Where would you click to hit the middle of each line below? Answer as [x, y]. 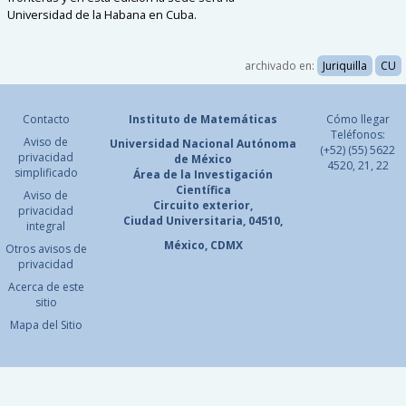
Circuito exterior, [203, 206]
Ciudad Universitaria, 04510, [203, 221]
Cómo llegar [358, 120]
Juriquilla [344, 66]
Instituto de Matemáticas [203, 120]
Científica [203, 190]
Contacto [46, 120]
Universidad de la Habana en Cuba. [102, 14]
